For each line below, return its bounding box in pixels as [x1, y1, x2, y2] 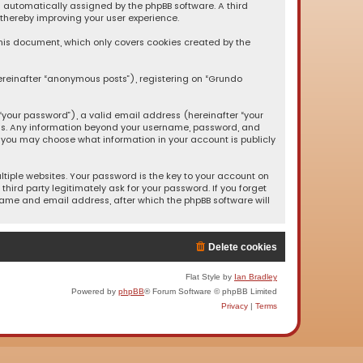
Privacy [221, 301, 248, 311]
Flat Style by [186, 272, 234, 282]
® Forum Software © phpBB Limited [144, 287, 277, 297]
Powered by [71, 287, 118, 297]
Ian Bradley [234, 272, 277, 282]
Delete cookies [208, 241, 277, 254]
